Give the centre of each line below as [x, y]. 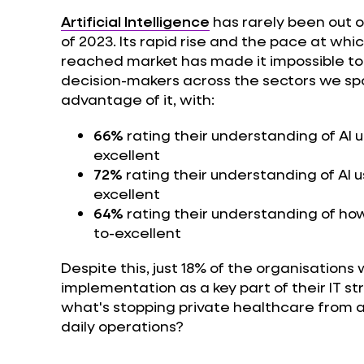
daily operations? [122, 326]
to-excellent [137, 232]
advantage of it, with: [137, 99]
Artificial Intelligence [135, 21]
